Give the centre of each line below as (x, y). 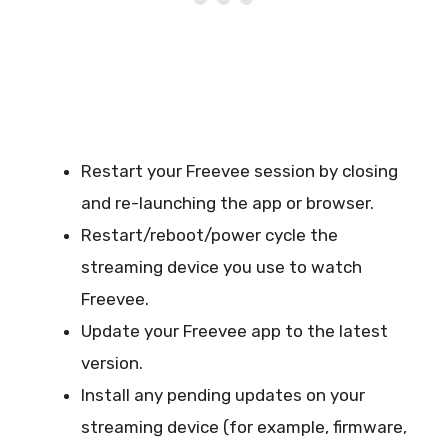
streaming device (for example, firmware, (244, 427)
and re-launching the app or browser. (227, 203)
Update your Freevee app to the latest (234, 331)
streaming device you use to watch (221, 267)
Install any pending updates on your (223, 395)
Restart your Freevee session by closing (239, 171)
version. (112, 363)
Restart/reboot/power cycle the (209, 235)
